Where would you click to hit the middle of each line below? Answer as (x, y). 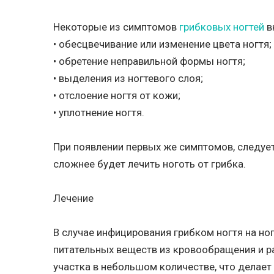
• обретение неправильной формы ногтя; (149, 61)
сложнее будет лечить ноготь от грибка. (150, 164)
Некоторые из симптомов (116, 27)
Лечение (73, 198)
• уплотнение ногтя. (99, 113)
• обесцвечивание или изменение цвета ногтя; (162, 44)
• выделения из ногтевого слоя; (128, 78)
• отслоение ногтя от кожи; (117, 95)
